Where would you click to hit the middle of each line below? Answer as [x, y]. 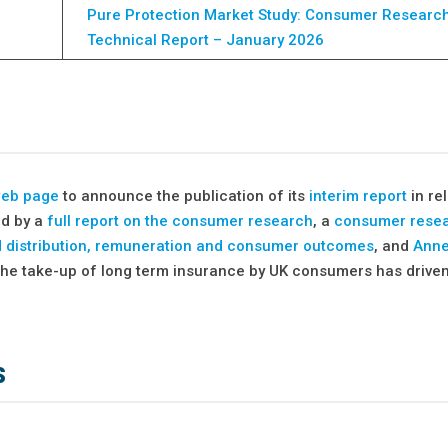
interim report [358, 195]
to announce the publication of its [184, 195]
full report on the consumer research [180, 220]
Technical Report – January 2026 [206, 39]
